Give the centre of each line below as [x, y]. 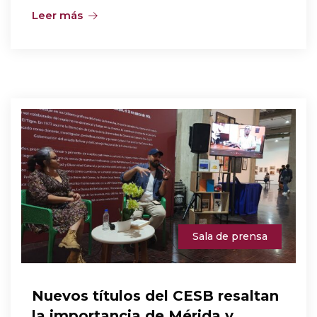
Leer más [57, 15]
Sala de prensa [230, 237]
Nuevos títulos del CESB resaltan [155, 296]
